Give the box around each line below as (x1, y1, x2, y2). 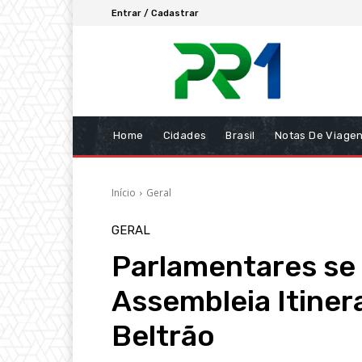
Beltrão (112, 318, 215, 354)
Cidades (162, 129, 207, 142)
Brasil (225, 129, 255, 142)
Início (112, 186, 136, 200)
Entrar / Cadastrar (112, 7, 199, 19)
